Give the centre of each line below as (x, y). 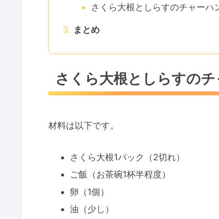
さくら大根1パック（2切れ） (127, 157)
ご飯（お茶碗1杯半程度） (120, 175)
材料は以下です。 (84, 126)
